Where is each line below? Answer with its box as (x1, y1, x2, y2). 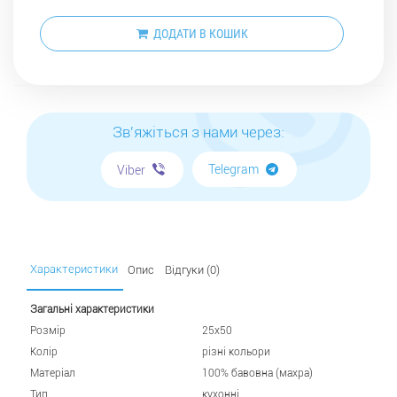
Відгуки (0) (165, 262, 220, 276)
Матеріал (30, 366, 75, 379)
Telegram (207, 162, 261, 177)
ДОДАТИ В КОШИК (147, 26, 248, 41)
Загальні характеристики (30, 302, 154, 315)
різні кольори (202, 345, 270, 358)
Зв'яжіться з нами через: (113, 122, 284, 141)
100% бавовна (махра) (202, 366, 313, 379)
